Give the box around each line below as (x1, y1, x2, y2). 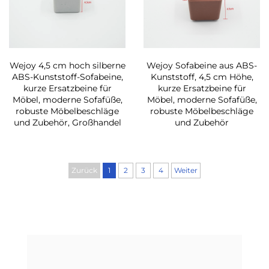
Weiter (174, 166, 198, 175)
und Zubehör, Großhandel (13, 117, 121, 128)
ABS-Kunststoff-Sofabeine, (11, 71, 123, 83)
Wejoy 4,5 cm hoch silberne (9, 60, 125, 71)
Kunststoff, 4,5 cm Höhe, (150, 71, 253, 83)
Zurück (71, 166, 97, 175)
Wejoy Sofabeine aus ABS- (147, 60, 257, 71)
